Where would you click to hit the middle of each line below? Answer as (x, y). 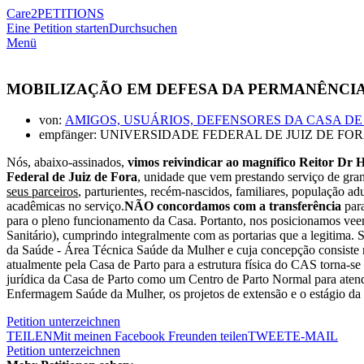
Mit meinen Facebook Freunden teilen (150, 336)
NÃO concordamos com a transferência (233, 206)
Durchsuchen (143, 28)
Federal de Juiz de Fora (72, 177)
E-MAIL (315, 336)
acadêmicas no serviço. (65, 206)
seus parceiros (42, 192)
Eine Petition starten (58, 28)
